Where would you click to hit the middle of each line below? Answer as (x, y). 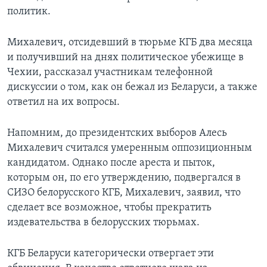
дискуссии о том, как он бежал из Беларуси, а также (132, 88)
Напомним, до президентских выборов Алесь (117, 133)
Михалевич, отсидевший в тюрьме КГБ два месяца (130, 43)
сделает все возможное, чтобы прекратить (109, 208)
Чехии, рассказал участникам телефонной (110, 73)
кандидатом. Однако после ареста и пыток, (111, 163)
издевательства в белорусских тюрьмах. (103, 223)
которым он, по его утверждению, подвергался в (124, 178)
